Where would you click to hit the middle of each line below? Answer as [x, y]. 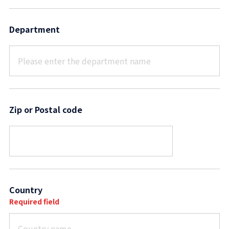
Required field [34, 201]
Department [34, 29]
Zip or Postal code [45, 109]
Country [26, 190]
